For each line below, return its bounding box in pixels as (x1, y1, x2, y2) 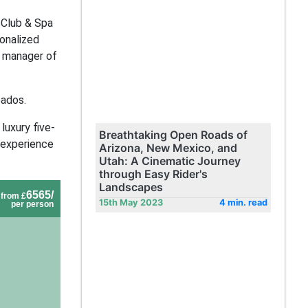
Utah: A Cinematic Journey (98, 154, 241, 168)
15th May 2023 (98, 197, 163, 208)
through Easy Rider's (98, 167, 208, 181)
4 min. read (219, 197, 267, 208)
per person (10, 199, 54, 209)
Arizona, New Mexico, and (98, 141, 237, 155)
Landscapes (98, 180, 163, 194)
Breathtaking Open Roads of (98, 128, 247, 142)
